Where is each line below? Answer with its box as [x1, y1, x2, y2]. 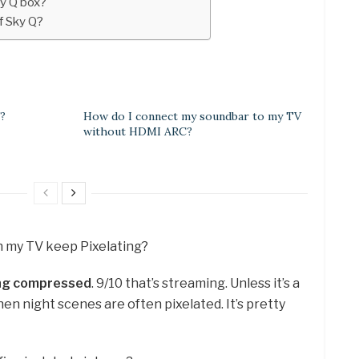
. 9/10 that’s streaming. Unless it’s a [91, 275, 300, 291]
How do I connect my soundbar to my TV [83, 108, 301, 123]
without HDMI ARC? [83, 123, 192, 139]
